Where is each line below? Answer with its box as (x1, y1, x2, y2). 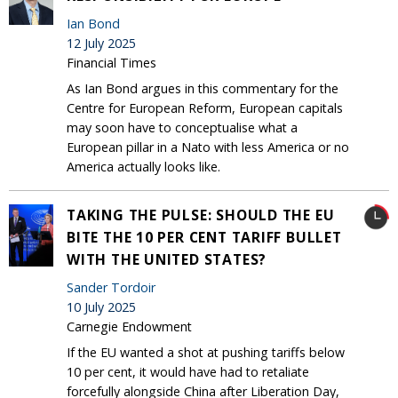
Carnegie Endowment (67, 317, 192, 335)
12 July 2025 (67, 34, 136, 52)
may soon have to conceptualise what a (67, 118, 298, 136)
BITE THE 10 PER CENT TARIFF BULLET (67, 227, 342, 247)
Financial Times (67, 53, 156, 71)
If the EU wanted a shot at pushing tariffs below (67, 343, 345, 361)
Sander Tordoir (67, 278, 155, 296)
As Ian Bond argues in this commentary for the (67, 79, 338, 97)
